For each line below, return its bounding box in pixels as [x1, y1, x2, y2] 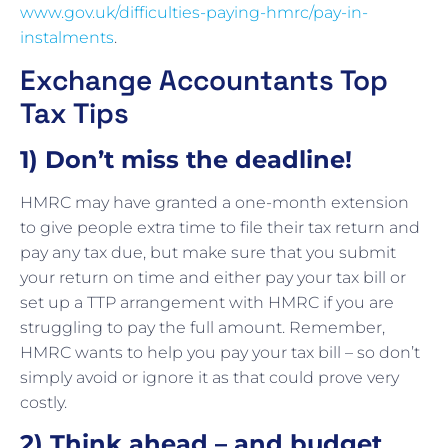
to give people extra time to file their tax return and [20, 218, 420, 238]
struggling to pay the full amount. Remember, [20, 318, 385, 338]
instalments [20, 28, 114, 48]
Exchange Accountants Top [20, 62, 388, 99]
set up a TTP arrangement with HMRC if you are [20, 293, 394, 313]
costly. [20, 393, 67, 413]
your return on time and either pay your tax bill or [20, 268, 406, 288]
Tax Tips [20, 95, 129, 132]
